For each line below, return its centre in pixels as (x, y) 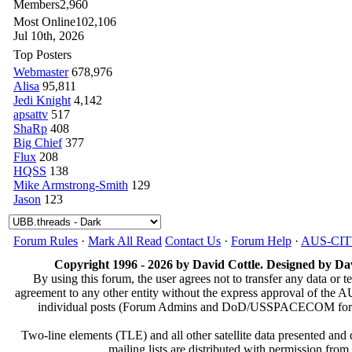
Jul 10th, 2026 (49, 35)
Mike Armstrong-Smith (71, 185)
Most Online (44, 21)
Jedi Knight (42, 100)
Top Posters (42, 54)
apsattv (31, 114)
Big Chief (38, 142)
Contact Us (193, 240)
